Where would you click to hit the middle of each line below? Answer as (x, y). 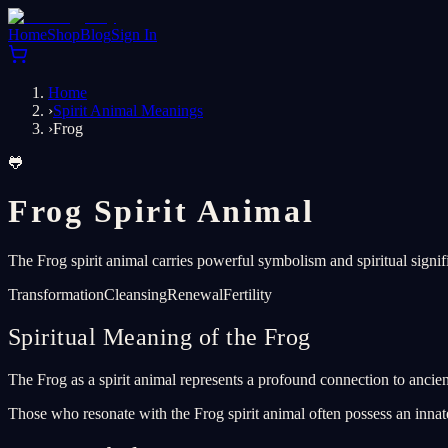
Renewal (195, 294)
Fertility (247, 294)
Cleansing (135, 294)
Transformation (56, 294)
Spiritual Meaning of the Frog (159, 336)
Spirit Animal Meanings (128, 110)
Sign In (134, 34)
